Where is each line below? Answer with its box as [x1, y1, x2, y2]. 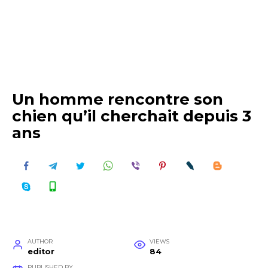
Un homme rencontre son [12, 90, 223, 109]
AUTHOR [27, 237, 53, 245]
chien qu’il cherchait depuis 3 [12, 106, 251, 126]
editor [27, 246, 54, 256]
